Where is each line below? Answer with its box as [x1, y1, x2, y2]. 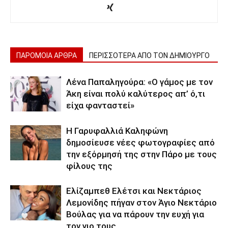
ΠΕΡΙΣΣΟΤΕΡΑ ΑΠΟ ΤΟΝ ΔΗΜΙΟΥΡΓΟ [89, 51, 210, 60]
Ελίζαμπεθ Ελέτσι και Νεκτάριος [66, 185, 202, 196]
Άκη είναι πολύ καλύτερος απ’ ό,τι [66, 88, 205, 99]
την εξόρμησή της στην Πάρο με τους [66, 149, 217, 159]
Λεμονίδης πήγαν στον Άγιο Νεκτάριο [66, 197, 217, 208]
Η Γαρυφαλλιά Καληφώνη [66, 125, 168, 136]
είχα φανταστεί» [66, 100, 134, 110]
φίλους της [66, 160, 112, 171]
